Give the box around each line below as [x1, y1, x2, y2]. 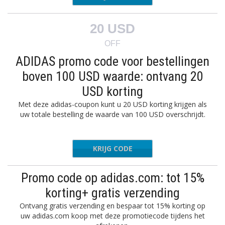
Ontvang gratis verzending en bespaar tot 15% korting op [20, 201, 205, 210]
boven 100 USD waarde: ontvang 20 [22, 69, 203, 84]
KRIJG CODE [92, 144, 133, 153]
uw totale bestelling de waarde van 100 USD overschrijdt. [20, 109, 205, 119]
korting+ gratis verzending [45, 185, 180, 200]
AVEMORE [114, 144, 147, 153]
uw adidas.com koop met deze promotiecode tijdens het [20, 211, 205, 220]
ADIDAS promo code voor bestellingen [16, 54, 209, 69]
